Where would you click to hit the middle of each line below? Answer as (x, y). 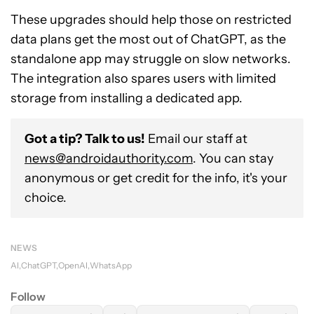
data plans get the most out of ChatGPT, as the (148, 39)
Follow (28, 296)
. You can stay (233, 158)
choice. (46, 198)
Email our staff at (196, 139)
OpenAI (73, 265)
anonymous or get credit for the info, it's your (156, 178)
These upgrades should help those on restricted (151, 20)
